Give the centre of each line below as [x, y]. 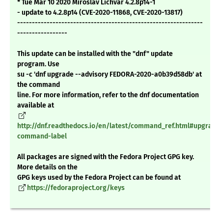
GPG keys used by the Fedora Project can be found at [99, 178]
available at [36, 106]
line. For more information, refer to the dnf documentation [108, 95]
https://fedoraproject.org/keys [76, 188]
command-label [42, 137]
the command [39, 85]
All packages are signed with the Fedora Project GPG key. [106, 157]
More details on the [47, 167]
